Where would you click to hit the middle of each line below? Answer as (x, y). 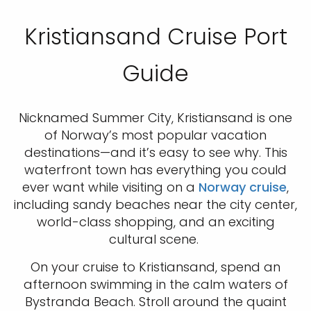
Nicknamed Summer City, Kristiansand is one (155, 118)
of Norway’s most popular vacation (155, 135)
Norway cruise (243, 187)
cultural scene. (155, 239)
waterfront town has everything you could (155, 170)
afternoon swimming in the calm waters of (155, 285)
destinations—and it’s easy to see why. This (155, 153)
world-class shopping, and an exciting (155, 222)
